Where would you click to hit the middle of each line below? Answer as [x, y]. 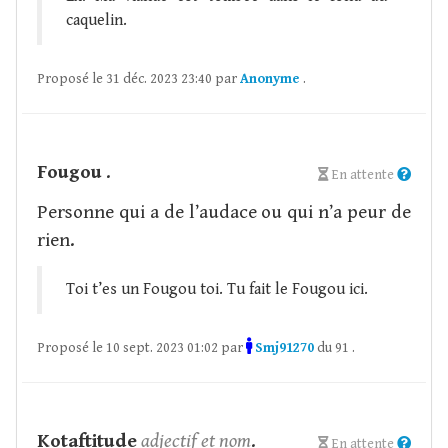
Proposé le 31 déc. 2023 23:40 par [138, 79]
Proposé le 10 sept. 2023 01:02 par [141, 348]
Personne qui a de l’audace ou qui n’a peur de [224, 212]
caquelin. [96, 20]
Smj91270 [284, 348]
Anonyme [270, 79]
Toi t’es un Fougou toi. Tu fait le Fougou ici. [217, 289]
